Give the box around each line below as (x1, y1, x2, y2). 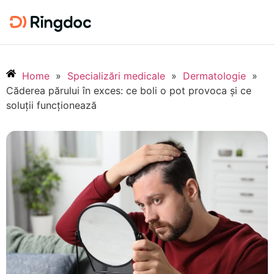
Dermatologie (183, 69, 246, 82)
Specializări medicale (67, 69, 165, 82)
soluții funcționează (6, 98, 97, 111)
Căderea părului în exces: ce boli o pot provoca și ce (6, 84, 251, 97)
